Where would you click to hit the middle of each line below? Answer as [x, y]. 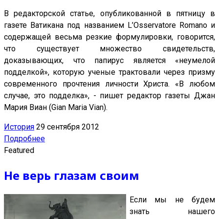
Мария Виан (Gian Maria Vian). [56, 108]
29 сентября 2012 [68, 127]
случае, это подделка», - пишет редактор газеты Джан [109, 96]
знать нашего [172, 212]
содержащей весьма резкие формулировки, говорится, [109, 37]
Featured [19, 151]
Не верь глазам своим [72, 175]
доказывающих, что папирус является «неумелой [109, 61]
